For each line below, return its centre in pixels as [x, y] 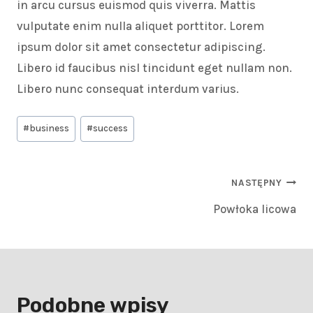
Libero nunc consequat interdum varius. [128, 89]
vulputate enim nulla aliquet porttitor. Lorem [140, 26]
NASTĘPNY [257, 183]
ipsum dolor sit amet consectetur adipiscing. [141, 47]
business [50, 129]
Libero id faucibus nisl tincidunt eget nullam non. [154, 68]
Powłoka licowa [255, 209]
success [111, 129]
